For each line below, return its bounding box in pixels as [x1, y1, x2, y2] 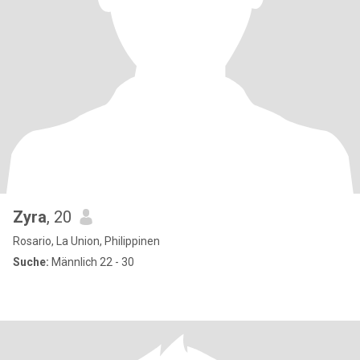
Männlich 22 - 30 [49, 256, 134, 268]
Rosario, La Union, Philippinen [13, 235, 160, 247]
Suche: [13, 256, 49, 268]
